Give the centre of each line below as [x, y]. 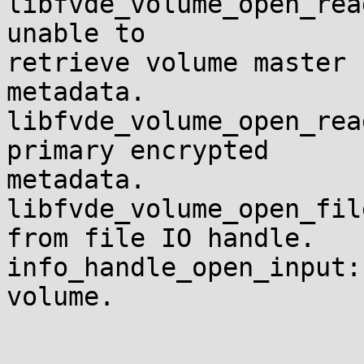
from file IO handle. [161, 238]
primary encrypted [145, 150]
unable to [84, 33]
